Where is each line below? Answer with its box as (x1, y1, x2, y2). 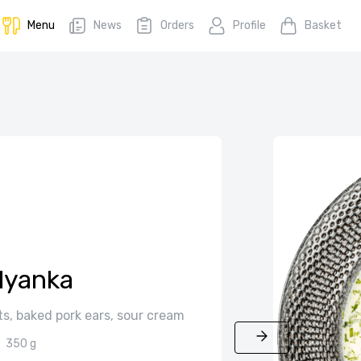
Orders (160, 19, 194, 32)
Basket (305, 19, 342, 32)
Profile (233, 19, 266, 32)
